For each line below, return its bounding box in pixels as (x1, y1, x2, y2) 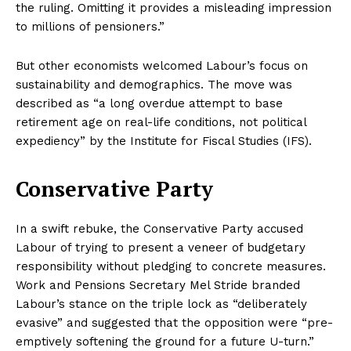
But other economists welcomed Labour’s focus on (16, 59, 308, 74)
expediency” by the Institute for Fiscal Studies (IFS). (16, 134, 312, 149)
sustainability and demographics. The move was (16, 78, 292, 92)
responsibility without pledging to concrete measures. (16, 259, 326, 274)
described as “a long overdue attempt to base (16, 96, 283, 111)
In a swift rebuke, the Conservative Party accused (16, 222, 303, 237)
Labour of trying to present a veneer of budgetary (16, 241, 306, 255)
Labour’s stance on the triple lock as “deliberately (16, 297, 307, 312)
